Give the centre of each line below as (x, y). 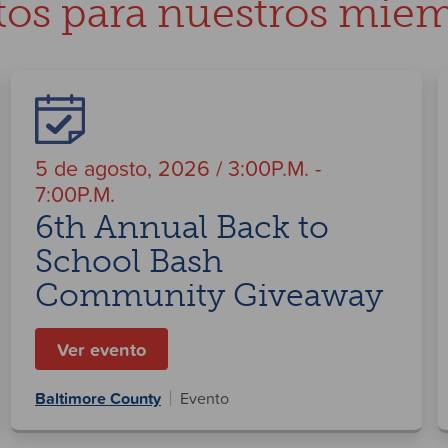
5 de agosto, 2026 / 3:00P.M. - (178, 167)
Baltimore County (98, 398)
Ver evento (101, 349)
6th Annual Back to (182, 227)
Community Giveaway (209, 295)
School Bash (129, 261)
